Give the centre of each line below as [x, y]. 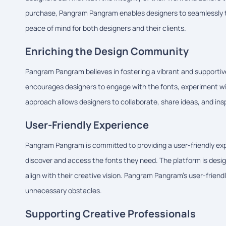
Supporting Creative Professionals [110, 213]
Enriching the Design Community [107, 51]
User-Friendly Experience [87, 125]
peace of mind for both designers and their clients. [106, 28]
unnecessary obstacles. [64, 190]
